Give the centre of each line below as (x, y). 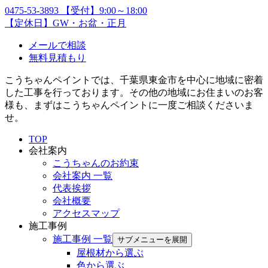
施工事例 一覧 (83, 239)
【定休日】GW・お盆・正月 (66, 23)
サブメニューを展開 (152, 239)
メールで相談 (57, 45)
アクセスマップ (86, 213)
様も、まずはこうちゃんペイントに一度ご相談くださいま (129, 105)
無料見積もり (57, 57)
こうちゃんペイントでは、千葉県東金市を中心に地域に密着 (134, 80)
